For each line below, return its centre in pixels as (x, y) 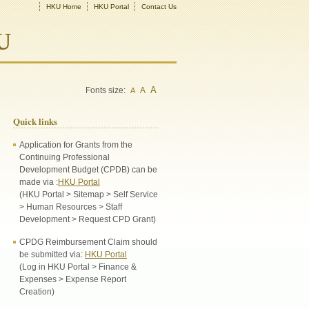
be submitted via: (52, 255)
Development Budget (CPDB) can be (88, 170)
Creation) (37, 292)
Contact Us (159, 7)
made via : (39, 182)
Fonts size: (107, 90)
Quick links (35, 121)
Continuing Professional (64, 157)
